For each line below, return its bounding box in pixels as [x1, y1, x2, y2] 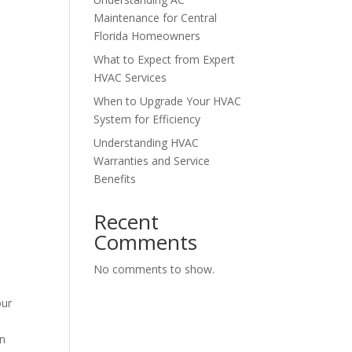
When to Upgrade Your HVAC [93, 93, 242, 108]
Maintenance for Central [93, 10, 218, 25]
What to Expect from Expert [93, 52, 236, 67]
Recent [93, 207, 159, 236]
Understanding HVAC [93, 135, 200, 150]
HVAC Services [93, 70, 167, 85]
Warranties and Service [93, 153, 211, 168]
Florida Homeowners [93, 28, 201, 43]
